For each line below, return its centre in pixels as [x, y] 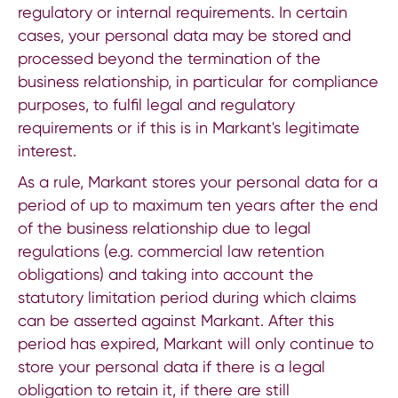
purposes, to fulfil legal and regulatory [156, 104]
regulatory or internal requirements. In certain [183, 12]
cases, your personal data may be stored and [184, 35]
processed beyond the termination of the [169, 58]
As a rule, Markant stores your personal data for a [198, 181]
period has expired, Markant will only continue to [196, 343]
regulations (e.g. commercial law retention [171, 251]
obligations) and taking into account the [166, 274]
